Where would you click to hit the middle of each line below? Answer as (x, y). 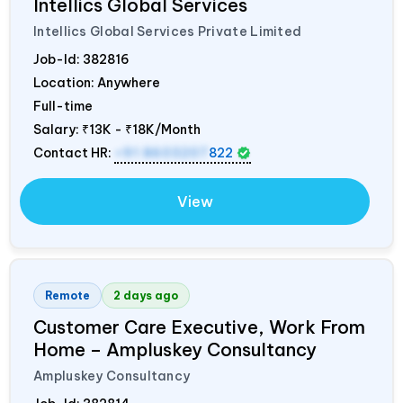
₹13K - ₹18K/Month (141, 129)
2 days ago (146, 295)
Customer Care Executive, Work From (199, 327)
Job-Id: (58, 59)
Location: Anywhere (97, 82)
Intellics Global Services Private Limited (168, 31)
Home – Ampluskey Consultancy (175, 349)
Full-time (63, 106)
